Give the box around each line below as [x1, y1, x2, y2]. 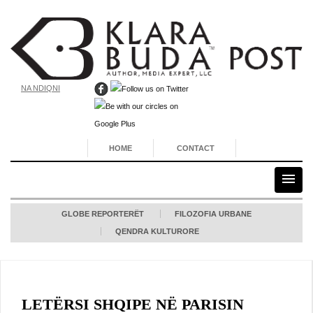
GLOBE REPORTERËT [61, 209, 144, 218]
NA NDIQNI [21, 84, 60, 93]
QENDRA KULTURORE [115, 226, 199, 235]
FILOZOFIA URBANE [175, 209, 252, 218]
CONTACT [177, 143, 215, 152]
